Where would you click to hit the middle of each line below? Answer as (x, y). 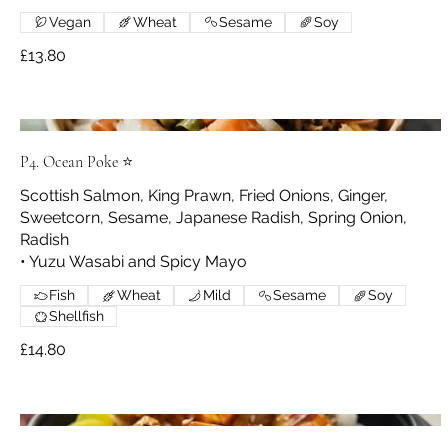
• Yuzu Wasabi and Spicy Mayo (133, 262)
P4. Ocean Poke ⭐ (76, 162)
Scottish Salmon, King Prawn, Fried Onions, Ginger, (204, 196)
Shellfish (76, 316)
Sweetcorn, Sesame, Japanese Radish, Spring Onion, (213, 218)
